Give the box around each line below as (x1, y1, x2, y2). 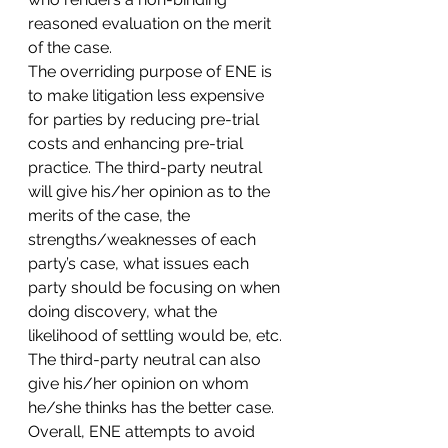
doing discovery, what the (28, 302, 221, 321)
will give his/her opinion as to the (28, 182, 274, 201)
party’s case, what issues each (28, 254, 253, 273)
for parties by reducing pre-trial (28, 110, 263, 129)
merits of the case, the (28, 206, 194, 225)
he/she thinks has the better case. (28, 398, 278, 417)
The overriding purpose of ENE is (28, 62, 276, 81)
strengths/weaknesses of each (28, 230, 260, 249)
